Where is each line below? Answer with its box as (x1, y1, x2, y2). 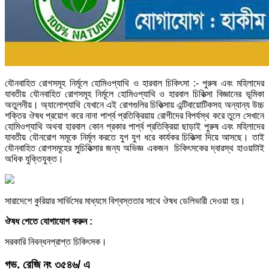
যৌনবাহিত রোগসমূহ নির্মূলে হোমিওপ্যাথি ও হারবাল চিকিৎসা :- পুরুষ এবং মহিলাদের (5, 77, 264, 88)
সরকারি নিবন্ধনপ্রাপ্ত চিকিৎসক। (5, 236, 107, 247)
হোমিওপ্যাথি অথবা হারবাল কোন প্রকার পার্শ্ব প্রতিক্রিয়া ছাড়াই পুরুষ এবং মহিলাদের (5, 121, 264, 131)
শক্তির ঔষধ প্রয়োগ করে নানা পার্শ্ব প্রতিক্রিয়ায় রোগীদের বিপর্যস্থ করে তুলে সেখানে (5, 110, 264, 121)
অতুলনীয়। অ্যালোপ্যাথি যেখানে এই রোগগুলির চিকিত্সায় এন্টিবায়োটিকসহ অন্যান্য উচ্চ (5, 99, 264, 110)
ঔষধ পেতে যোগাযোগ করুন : (5, 216, 92, 226)
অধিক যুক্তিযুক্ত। (5, 153, 64, 164)
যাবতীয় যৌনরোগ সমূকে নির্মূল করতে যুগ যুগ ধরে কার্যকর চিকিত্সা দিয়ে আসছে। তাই (5, 131, 264, 142)
